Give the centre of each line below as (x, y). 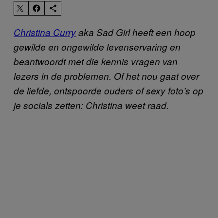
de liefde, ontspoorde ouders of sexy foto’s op (109, 90)
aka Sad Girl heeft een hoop (136, 32)
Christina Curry (45, 32)
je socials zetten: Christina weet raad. (91, 105)
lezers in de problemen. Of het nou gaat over (106, 76)
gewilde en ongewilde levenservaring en (97, 46)
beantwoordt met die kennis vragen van (96, 61)
